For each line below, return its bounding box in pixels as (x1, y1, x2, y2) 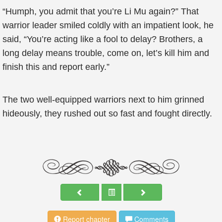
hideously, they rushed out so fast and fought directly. (2, 109, 212, 118)
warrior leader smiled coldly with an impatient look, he (2, 20, 214, 30)
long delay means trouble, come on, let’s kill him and (2, 48, 209, 58)
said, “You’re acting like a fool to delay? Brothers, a (2, 34, 203, 44)
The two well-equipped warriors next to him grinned (2, 95, 204, 105)
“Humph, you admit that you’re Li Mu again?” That (2, 6, 199, 16)
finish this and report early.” (2, 62, 110, 72)
